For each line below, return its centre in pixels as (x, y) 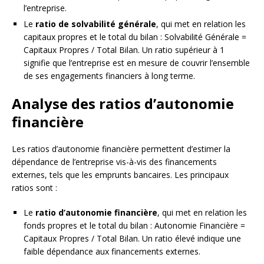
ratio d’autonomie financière (96, 213)
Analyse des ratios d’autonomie (123, 104)
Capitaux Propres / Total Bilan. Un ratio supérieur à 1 (124, 50)
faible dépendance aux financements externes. (112, 252)
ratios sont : (34, 188)
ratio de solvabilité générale (96, 24)
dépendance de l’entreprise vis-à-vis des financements (114, 162)
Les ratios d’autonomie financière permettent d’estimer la (121, 149)
